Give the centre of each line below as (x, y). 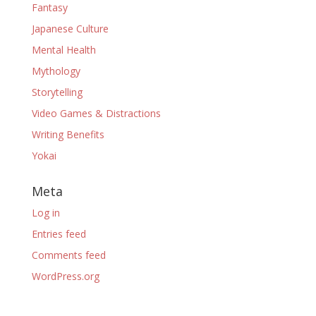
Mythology (56, 71)
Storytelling (57, 92)
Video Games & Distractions (96, 113)
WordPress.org (65, 276)
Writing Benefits (68, 134)
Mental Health (63, 50)
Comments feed (68, 255)
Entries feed (59, 234)
